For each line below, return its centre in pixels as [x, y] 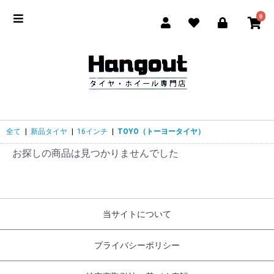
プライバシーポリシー [137, 245]
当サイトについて [137, 214]
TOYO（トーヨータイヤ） [161, 131]
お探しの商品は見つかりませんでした [95, 153]
